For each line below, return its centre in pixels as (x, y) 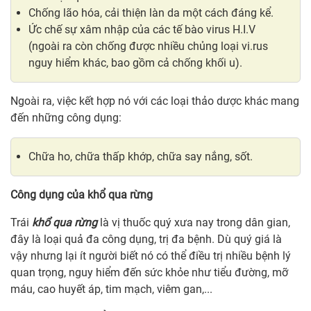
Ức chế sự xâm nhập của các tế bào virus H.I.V (142, 30)
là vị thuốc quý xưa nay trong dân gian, (194, 223)
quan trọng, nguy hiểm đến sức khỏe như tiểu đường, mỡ (149, 273)
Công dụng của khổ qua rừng (82, 195)
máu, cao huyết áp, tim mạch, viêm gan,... (111, 289)
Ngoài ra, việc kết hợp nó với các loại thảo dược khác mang (155, 101)
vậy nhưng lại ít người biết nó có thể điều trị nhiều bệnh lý (151, 256)
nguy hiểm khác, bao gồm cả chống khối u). (135, 63)
